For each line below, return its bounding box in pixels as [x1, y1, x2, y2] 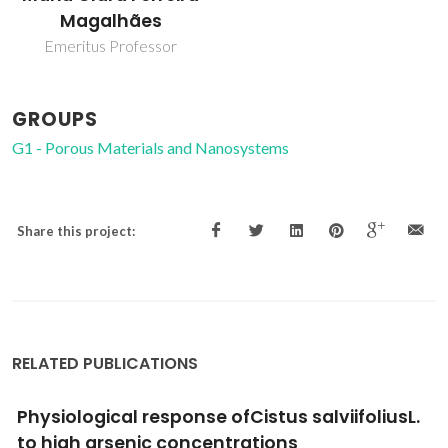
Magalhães [59, 9, 162, 34]
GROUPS [12, 106, 98, 134]
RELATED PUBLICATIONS [12, 352, 198, 376]
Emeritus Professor [44, 36, 177, 56]
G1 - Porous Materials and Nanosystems [12, 138, 289, 158]
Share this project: [17, 223, 135, 240]
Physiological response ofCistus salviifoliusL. [17, 405, 420, 430]
